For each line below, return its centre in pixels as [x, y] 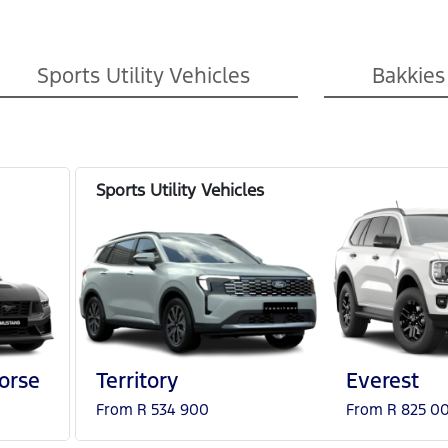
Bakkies [409, 75]
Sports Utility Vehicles [143, 75]
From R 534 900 [152, 409]
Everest [382, 380]
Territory [137, 380]
